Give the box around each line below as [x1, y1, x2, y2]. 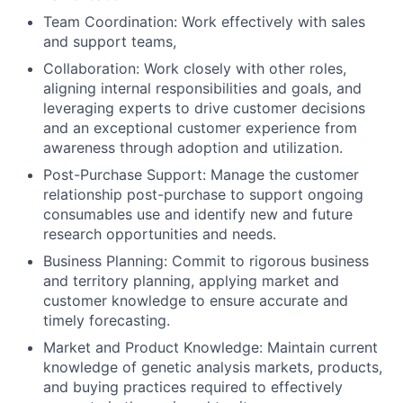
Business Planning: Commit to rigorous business [43, 251, 369, 270]
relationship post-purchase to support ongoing [43, 184, 363, 203]
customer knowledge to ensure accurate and [43, 291, 348, 309]
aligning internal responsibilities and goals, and [43, 78, 362, 97]
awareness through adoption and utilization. [43, 138, 343, 157]
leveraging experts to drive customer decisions [43, 98, 365, 117]
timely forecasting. [43, 310, 170, 329]
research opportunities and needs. [43, 224, 276, 243]
